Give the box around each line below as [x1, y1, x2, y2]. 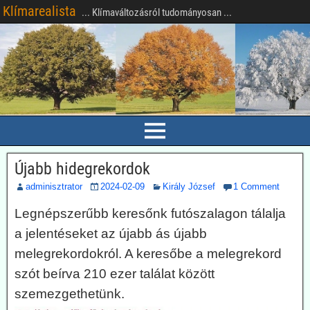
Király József [163, 181, 215, 192]
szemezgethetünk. [15, 286, 125, 301]
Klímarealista [3, 3, 76, 19]
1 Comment [233, 181, 280, 192]
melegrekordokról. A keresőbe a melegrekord [15, 246, 282, 261]
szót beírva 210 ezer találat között [15, 266, 215, 281]
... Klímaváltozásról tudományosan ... [82, 6, 232, 19]
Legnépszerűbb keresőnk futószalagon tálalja [15, 206, 286, 221]
